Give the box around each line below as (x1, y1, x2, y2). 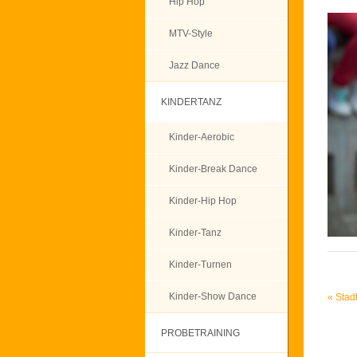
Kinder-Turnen (169, 259, 232, 270)
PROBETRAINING (161, 328, 240, 339)
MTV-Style (169, 28, 213, 39)
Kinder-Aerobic (169, 131, 234, 143)
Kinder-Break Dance (169, 163, 257, 175)
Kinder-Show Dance (169, 291, 257, 302)
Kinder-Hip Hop (169, 195, 237, 206)
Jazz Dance (169, 60, 220, 71)
